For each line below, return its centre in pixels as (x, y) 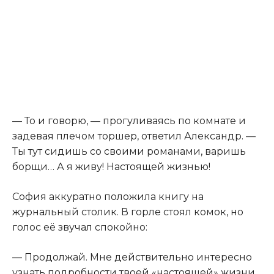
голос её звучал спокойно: (80, 228)
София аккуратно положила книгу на (108, 197)
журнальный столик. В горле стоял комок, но (128, 212)
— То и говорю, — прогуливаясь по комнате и (129, 121)
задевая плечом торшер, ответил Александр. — (134, 136)
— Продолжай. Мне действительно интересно (132, 257)
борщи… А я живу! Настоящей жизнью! (111, 167)
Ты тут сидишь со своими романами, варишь (129, 152)
